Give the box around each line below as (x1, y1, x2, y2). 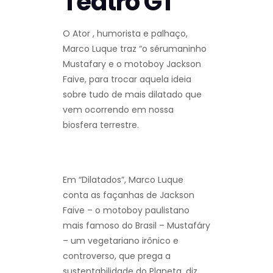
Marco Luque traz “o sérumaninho (63, 42, 207, 55)
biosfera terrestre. (63, 118, 139, 131)
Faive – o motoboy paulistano (63, 204, 190, 216)
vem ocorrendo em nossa (63, 103, 174, 116)
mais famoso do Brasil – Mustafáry (63, 219, 210, 232)
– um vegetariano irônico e (63, 234, 179, 247)
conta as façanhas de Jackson (63, 188, 194, 201)
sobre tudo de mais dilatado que (63, 88, 202, 101)
